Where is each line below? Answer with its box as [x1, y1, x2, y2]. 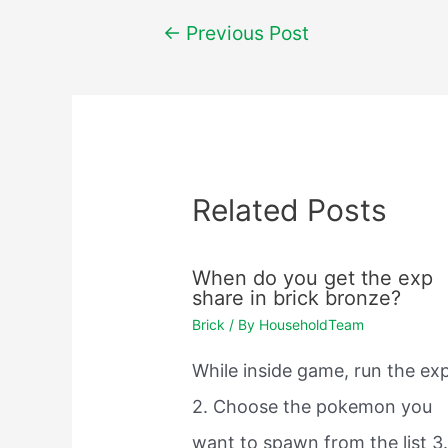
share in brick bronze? [192, 286, 402, 311]
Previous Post [180, 20, 309, 45]
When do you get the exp [192, 266, 434, 291]
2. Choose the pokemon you [192, 396, 433, 418]
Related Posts [192, 192, 388, 229]
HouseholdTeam [259, 316, 365, 334]
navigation [130, 52, 220, 74]
